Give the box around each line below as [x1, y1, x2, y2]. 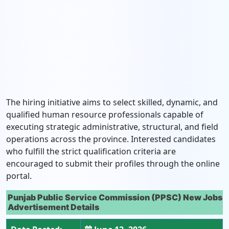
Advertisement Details [8, 202, 99, 212]
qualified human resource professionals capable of [6, 109, 203, 120]
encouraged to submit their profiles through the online [6, 158, 220, 169]
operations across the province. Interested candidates [6, 133, 216, 145]
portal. [6, 170, 32, 181]
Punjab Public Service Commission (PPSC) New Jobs [8, 192, 222, 202]
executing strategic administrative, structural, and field [6, 121, 218, 132]
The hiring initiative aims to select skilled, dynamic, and [6, 97, 218, 108]
